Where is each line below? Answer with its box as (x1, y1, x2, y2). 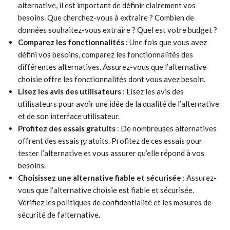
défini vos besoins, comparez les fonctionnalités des (18, 50, 193, 59)
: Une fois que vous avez (124, 37, 207, 47)
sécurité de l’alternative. (18, 210, 100, 219)
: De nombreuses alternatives (116, 124, 217, 133)
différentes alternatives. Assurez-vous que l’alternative (18, 62, 206, 71)
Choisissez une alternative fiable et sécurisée (18, 173, 181, 182)
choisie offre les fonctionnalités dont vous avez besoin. (18, 74, 205, 84)
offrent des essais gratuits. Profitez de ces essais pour (18, 136, 202, 145)
